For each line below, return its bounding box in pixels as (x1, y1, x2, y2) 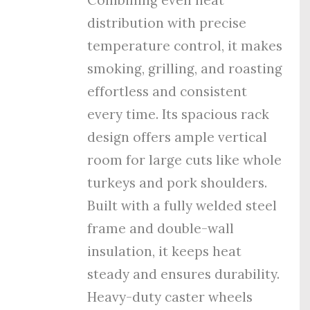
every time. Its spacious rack (87, 105, 270, 122)
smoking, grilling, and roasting (87, 60, 283, 77)
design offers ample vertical (87, 128, 268, 145)
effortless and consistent (87, 82, 248, 100)
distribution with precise (87, 14, 247, 31)
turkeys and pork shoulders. (87, 174, 268, 191)
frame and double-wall (87, 219, 235, 237)
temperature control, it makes (87, 37, 283, 54)
